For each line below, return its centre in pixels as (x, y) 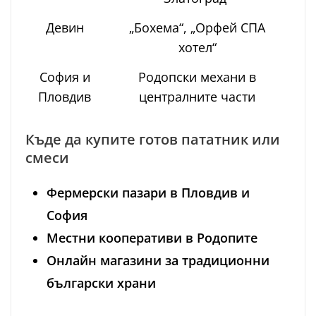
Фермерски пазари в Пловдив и (148, 193)
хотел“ (197, 48)
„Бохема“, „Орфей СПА (197, 28)
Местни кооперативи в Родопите (152, 238)
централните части (197, 97)
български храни (101, 283)
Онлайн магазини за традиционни (158, 261)
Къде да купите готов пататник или (153, 140)
